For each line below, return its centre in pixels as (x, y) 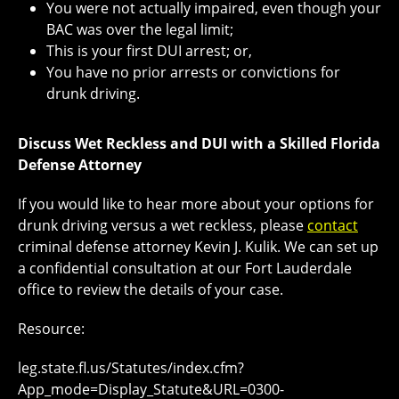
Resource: (51, 329)
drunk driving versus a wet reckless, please (163, 226)
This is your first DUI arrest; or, (149, 51)
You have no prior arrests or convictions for (193, 73)
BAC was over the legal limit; (140, 30)
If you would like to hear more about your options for (196, 204)
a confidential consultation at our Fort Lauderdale (185, 269)
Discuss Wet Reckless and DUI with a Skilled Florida (199, 144)
